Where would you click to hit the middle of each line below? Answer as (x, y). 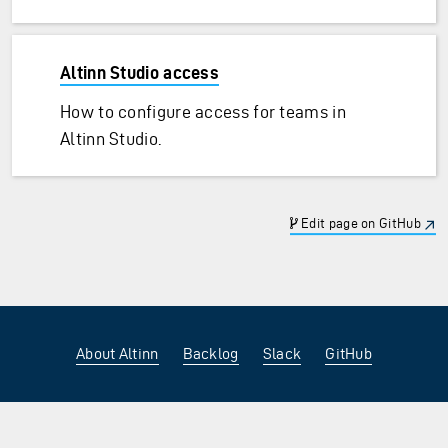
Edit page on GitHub (359, 224)
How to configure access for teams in (203, 111)
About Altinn (117, 353)
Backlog (210, 353)
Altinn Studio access (139, 72)
